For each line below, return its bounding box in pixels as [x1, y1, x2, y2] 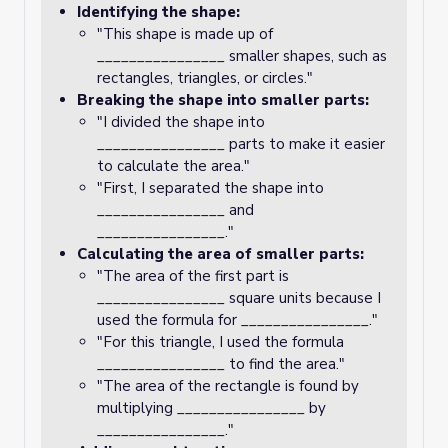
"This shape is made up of [97, 24, 273, 44]
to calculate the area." [97, 156, 250, 176]
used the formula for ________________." [97, 310, 378, 330]
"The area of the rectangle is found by [97, 376, 359, 396]
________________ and [97, 200, 254, 220]
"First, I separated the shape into [97, 178, 324, 198]
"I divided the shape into [97, 112, 265, 132]
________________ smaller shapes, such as [97, 46, 387, 66]
